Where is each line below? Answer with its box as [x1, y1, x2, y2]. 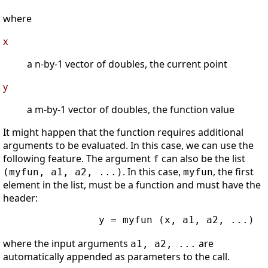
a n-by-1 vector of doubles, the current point [27, 57, 227, 71]
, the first [213, 165, 254, 179]
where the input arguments [3, 237, 130, 251]
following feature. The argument [3, 152, 153, 166]
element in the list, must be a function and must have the [3, 178, 261, 192]
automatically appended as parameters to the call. [3, 250, 230, 264]
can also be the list [159, 152, 245, 166]
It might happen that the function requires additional [3, 126, 243, 139]
